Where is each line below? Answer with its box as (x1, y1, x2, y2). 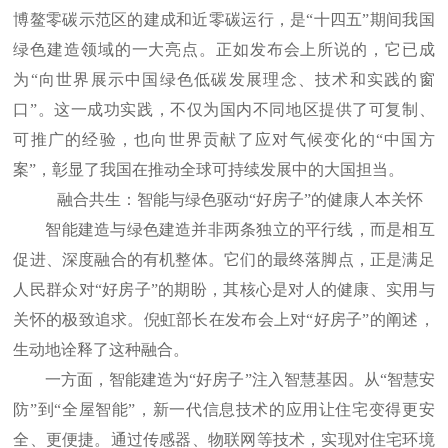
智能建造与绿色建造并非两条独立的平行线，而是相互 (45, 221, 435, 239)
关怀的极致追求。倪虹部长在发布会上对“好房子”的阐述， (13, 311, 435, 329)
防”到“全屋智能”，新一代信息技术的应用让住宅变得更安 (13, 401, 435, 419)
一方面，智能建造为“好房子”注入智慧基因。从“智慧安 (45, 371, 435, 389)
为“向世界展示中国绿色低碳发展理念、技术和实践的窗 (13, 71, 435, 89)
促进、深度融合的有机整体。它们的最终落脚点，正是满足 (13, 251, 435, 269)
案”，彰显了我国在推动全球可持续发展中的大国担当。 (13, 161, 405, 179)
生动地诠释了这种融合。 (13, 341, 190, 359)
